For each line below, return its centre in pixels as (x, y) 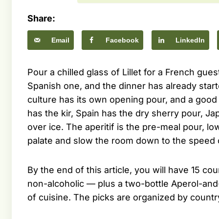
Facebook (122, 40)
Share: (41, 19)
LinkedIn (190, 40)
